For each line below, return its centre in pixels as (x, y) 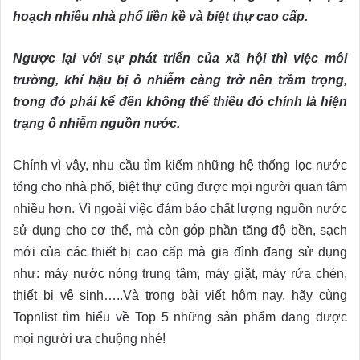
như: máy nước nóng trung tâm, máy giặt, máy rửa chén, (180, 274)
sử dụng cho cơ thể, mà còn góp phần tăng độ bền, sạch (180, 231)
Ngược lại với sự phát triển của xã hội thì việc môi (180, 59)
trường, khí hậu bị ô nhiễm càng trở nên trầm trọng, (180, 80)
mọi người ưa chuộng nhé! (89, 339)
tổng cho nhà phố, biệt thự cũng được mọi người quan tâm (180, 187)
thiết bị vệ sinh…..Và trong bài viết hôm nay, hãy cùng (180, 296)
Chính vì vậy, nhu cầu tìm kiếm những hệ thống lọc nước (180, 166)
